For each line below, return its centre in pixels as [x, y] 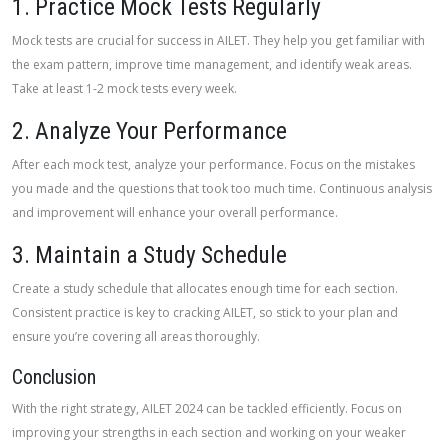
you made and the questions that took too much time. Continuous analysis [222, 188]
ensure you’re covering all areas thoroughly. [136, 336]
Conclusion [54, 377]
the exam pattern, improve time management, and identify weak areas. [212, 64]
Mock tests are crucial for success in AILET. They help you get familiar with [218, 40]
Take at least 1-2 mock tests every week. [124, 88]
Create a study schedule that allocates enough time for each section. [205, 288]
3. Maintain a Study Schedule [149, 255]
